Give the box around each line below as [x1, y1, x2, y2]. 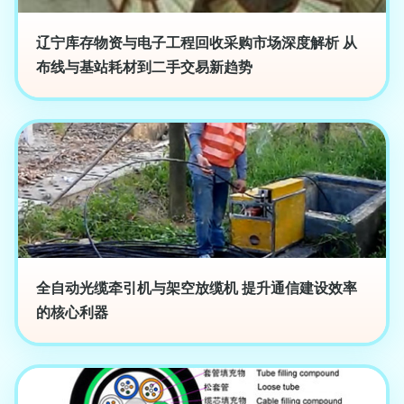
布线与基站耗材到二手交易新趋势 [36, 60, 252, 76]
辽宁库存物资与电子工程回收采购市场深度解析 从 [36, 35, 357, 51]
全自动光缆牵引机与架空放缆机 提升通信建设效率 [36, 280, 357, 297]
